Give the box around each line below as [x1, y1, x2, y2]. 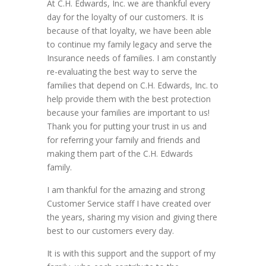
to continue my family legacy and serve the [47, 39, 212, 50]
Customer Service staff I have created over [47, 198, 211, 210]
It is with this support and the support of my [47, 248, 216, 259]
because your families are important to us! [47, 107, 210, 119]
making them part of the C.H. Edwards [47, 148, 193, 160]
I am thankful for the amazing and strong [47, 184, 205, 196]
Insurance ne [47, 52, 96, 64]
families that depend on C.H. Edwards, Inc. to [47, 80, 218, 91]
